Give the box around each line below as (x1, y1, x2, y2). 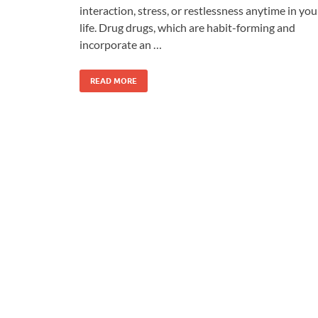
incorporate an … (79, 37, 162, 51)
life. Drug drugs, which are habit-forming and (79, 20, 295, 34)
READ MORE (90, 75, 137, 86)
